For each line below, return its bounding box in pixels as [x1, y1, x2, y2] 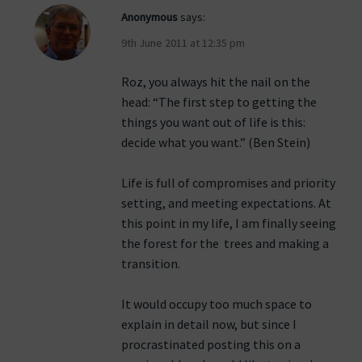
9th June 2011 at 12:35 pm [121, 36, 245, 51]
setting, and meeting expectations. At [121, 195, 331, 212]
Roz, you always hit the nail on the [121, 74, 310, 90]
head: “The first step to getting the [121, 94, 317, 111]
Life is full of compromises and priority [121, 175, 335, 192]
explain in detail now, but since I [121, 316, 297, 333]
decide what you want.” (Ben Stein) [121, 134, 310, 151]
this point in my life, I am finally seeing [121, 215, 336, 232]
